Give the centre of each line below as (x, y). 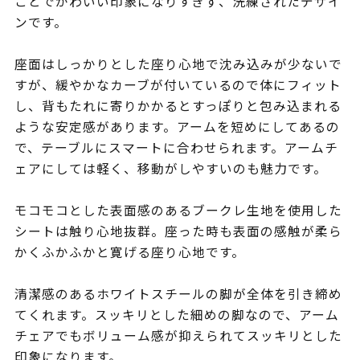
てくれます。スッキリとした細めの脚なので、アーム (176, 315)
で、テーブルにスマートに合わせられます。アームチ (176, 148)
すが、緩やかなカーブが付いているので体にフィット (178, 85)
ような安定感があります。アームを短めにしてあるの (177, 127)
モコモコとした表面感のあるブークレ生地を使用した (178, 211)
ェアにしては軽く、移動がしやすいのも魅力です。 (170, 169)
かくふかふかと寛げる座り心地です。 (129, 252)
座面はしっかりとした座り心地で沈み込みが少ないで (178, 64)
